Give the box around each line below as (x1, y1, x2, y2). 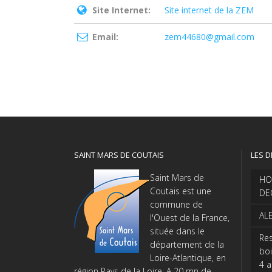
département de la (150, 238, 224, 250)
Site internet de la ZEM (165, 4, 254, 16)
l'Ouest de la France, (150, 211, 229, 223)
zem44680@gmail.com (165, 30, 254, 42)
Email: (92, 30, 118, 42)
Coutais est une (150, 185, 211, 197)
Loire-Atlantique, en (150, 251, 226, 263)
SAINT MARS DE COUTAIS (74, 149, 164, 160)
